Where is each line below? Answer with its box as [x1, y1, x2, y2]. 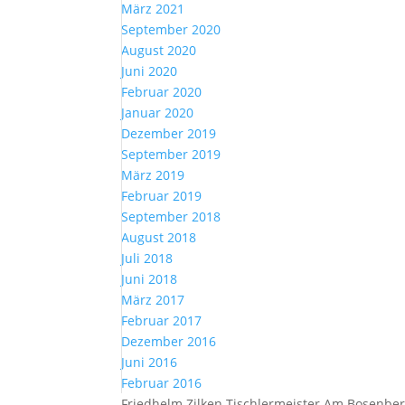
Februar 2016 [121, 374, 202, 392]
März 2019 [121, 166, 185, 184]
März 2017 [121, 291, 185, 309]
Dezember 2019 [121, 125, 217, 143]
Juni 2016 [121, 353, 178, 372]
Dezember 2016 [121, 333, 217, 351]
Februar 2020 [121, 83, 202, 101]
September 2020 [121, 21, 221, 39]
